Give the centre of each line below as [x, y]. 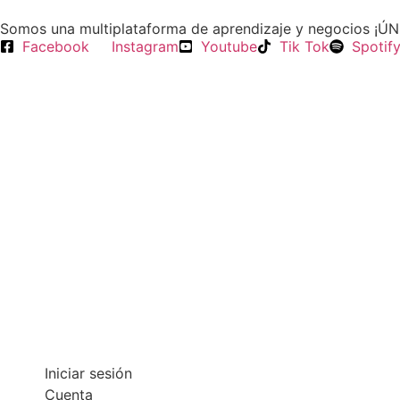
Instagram [145, 46]
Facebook [56, 46]
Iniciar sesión [88, 373]
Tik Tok [304, 46]
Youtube [229, 46]
